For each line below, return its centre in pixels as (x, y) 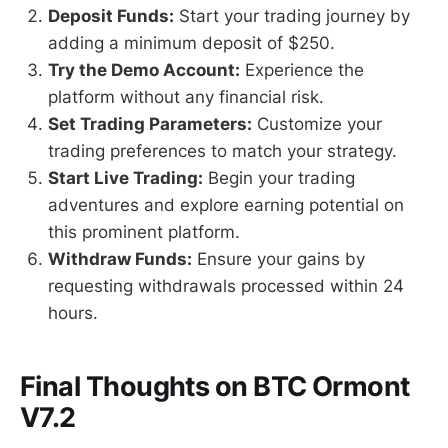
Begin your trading (279, 178)
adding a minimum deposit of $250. (191, 43)
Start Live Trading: (125, 178)
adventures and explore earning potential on (226, 205)
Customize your (317, 124)
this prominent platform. (144, 232)
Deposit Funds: (111, 16)
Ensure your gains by (278, 259)
